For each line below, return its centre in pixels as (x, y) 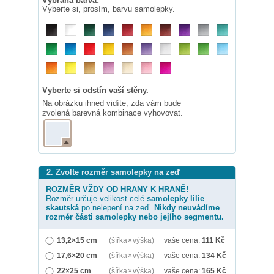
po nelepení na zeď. (117, 208)
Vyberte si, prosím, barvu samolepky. (109, 9)
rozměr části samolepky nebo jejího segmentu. (135, 217)
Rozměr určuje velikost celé (96, 199)
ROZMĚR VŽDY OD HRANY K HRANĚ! (117, 190)
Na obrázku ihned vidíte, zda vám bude (112, 103)
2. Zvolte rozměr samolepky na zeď (113, 172)
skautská (62, 208)
